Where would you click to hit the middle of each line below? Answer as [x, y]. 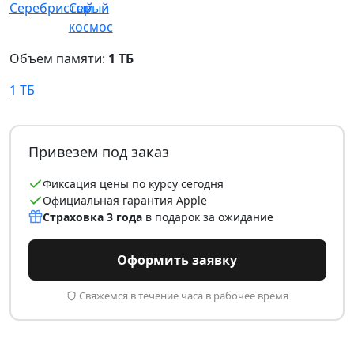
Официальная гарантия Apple [124, 201]
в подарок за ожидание [207, 217]
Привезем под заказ [98, 152]
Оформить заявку [177, 260]
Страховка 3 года [92, 217]
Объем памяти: [59, 58]
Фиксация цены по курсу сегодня [133, 184]
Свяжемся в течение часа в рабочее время [183, 296]
